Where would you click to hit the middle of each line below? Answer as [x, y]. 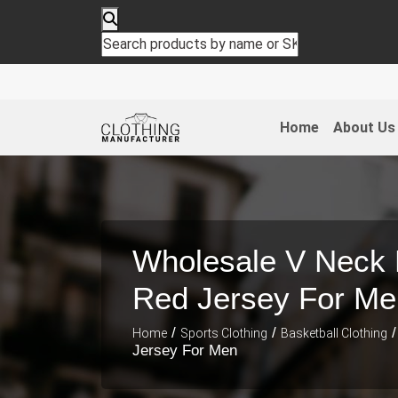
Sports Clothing [224, 333]
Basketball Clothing [334, 333]
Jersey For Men [185, 350]
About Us [364, 127]
